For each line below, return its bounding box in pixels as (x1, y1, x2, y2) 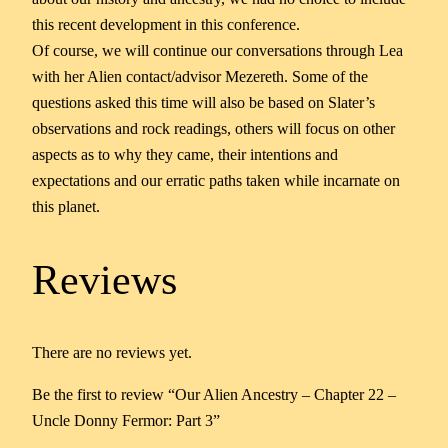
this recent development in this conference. (32, 14, 300, 34)
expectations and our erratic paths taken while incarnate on (32, 170, 400, 190)
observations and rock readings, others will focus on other (32, 118, 395, 138)
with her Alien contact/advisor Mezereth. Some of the (32, 66, 368, 86)
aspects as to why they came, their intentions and (32, 144, 338, 164)
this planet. (32, 196, 100, 216)
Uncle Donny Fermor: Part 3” (32, 410, 220, 430)
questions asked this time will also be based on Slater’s (32, 92, 375, 112)
